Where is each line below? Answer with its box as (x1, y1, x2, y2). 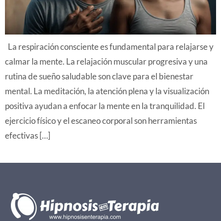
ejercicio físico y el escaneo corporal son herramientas (5, 115, 197, 126)
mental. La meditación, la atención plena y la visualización (5, 86, 209, 97)
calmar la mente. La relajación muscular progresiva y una (5, 56, 208, 67)
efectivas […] (5, 130, 50, 141)
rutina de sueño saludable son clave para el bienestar (5, 71, 193, 82)
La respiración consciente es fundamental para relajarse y (5, 41, 214, 52)
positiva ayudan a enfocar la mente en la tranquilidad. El (5, 101, 205, 111)
